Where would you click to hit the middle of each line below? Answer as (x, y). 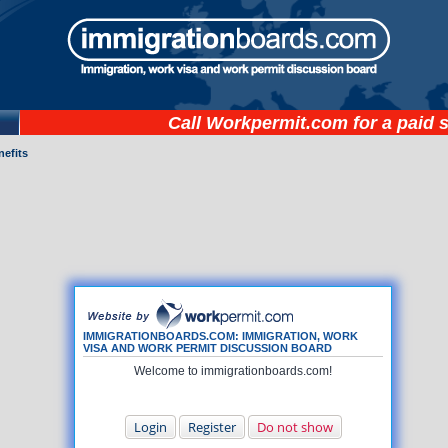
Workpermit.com (277, 123)
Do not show (294, 427)
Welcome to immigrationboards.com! (233, 370)
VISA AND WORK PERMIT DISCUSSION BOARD (207, 348)
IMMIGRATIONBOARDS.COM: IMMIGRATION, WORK (220, 336)
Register (211, 427)
